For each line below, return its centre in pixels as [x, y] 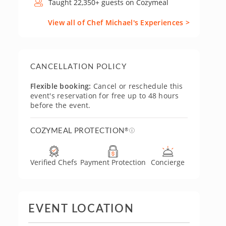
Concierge [168, 162]
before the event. [61, 105]
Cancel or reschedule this [137, 86]
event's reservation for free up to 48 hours [105, 96]
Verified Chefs [54, 162]
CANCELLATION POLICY [78, 66]
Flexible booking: [61, 86]
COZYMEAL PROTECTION [77, 130]
